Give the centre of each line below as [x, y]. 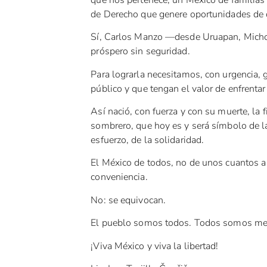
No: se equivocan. [128, 200]
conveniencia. [119, 177]
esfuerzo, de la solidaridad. [148, 140]
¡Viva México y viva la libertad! [155, 246]
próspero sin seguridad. [140, 52]
